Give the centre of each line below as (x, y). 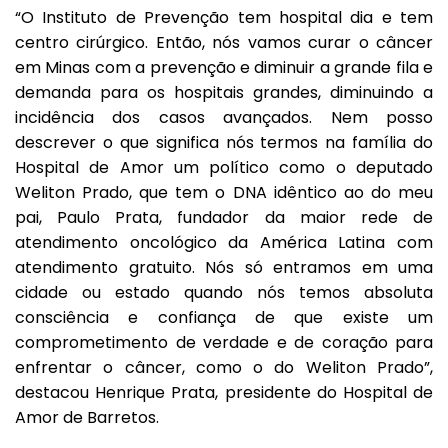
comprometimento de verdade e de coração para (224, 343)
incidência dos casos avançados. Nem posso (224, 118)
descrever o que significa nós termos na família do (224, 143)
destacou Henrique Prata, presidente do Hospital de (224, 393)
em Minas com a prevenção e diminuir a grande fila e (224, 68)
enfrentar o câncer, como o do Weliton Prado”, (224, 368)
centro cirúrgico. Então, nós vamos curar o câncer (224, 43)
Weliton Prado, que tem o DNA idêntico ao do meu (224, 193)
